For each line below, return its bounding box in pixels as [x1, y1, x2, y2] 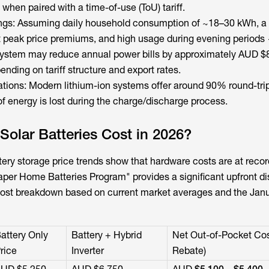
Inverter [71, 245, 104, 256]
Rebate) [172, 245, 206, 256]
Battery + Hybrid [71, 229, 142, 241]
